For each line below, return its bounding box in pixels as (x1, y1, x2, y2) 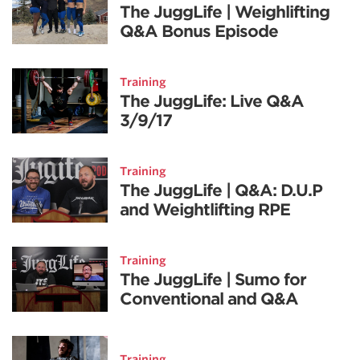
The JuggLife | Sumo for (120, 269, 307, 289)
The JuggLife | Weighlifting (120, 2, 330, 22)
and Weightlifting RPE (120, 199, 291, 219)
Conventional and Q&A (120, 288, 299, 309)
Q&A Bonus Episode (120, 21, 279, 41)
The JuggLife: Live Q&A (120, 91, 305, 111)
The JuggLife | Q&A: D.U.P (120, 180, 323, 200)
